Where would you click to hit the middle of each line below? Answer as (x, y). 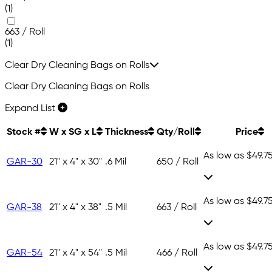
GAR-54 (25, 253)
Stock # (24, 133)
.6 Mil (116, 162)
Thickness (127, 133)
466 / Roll (177, 253)
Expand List (31, 109)
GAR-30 (25, 162)
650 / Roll (178, 162)
